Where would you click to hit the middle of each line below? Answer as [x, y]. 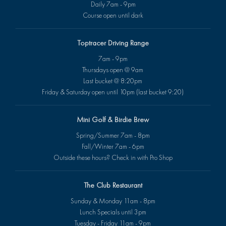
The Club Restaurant [113, 185]
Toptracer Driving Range [113, 43]
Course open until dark [113, 15]
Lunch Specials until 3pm [113, 212]
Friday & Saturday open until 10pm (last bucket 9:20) [113, 92]
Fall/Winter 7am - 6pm [113, 147]
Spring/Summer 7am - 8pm [113, 135]
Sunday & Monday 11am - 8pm [113, 201]
